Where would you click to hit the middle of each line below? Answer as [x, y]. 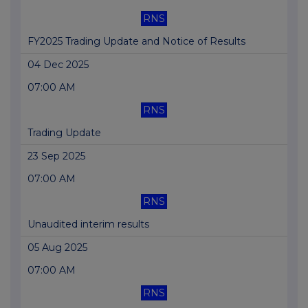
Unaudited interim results [88, 224]
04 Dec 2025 [58, 65]
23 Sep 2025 [56, 156]
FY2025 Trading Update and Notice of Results [136, 42]
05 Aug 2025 [57, 248]
